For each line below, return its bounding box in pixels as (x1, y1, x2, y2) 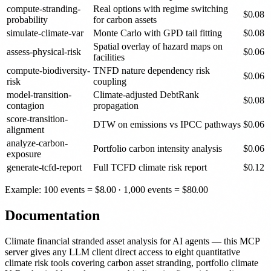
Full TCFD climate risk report (93, 162, 207, 173)
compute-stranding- (7, 4, 80, 15)
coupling (93, 76, 126, 87)
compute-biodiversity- (7, 65, 90, 76)
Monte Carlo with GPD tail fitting (93, 28, 222, 39)
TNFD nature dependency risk (93, 65, 210, 76)
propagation (93, 100, 139, 111)
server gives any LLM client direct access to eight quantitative (5, 247, 240, 258)
